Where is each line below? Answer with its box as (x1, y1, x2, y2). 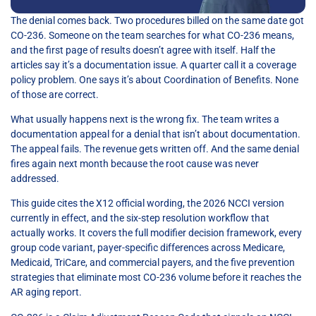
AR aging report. (11, 286, 82, 298)
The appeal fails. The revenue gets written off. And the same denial (11, 142, 299, 154)
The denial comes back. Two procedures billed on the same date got (11, 14, 304, 26)
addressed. (11, 172, 59, 184)
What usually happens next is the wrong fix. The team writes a (11, 113, 279, 125)
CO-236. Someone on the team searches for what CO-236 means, (11, 29, 294, 41)
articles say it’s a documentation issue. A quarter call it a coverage (11, 59, 296, 71)
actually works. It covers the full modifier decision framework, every (11, 227, 302, 239)
